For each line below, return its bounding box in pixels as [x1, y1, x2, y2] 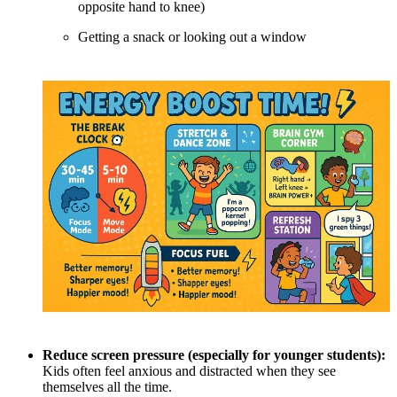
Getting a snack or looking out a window [78, 29, 307, 45]
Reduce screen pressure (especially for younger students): [43, 347, 385, 363]
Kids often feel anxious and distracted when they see [43, 363, 336, 379]
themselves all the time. [43, 379, 172, 395]
